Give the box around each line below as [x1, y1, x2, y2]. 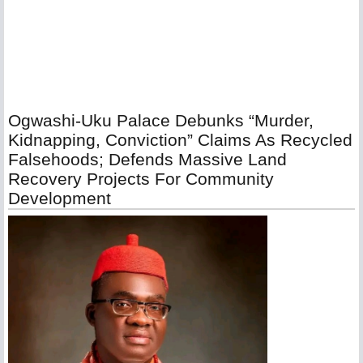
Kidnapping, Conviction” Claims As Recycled [8, 130, 352, 149]
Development [8, 189, 111, 207]
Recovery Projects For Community [8, 169, 274, 188]
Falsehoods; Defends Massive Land [8, 150, 287, 169]
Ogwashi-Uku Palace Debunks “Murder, [8, 111, 314, 130]
